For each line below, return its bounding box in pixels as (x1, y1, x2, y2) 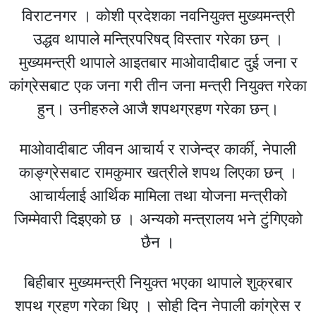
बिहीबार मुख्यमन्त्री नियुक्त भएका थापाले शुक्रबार (23, 273, 293, 291)
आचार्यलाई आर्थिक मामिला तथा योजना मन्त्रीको (29, 186, 287, 205)
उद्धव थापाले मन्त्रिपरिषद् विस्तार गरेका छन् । (32, 30, 284, 48)
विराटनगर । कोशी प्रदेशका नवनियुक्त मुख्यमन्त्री (21, 6, 295, 25)
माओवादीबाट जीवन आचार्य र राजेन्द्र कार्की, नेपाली (20, 140, 296, 158)
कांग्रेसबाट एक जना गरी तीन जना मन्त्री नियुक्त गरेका (9, 76, 307, 95)
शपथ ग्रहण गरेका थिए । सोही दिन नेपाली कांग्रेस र (15, 296, 301, 315)
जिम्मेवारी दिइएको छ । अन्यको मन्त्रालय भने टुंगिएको (13, 209, 303, 228)
